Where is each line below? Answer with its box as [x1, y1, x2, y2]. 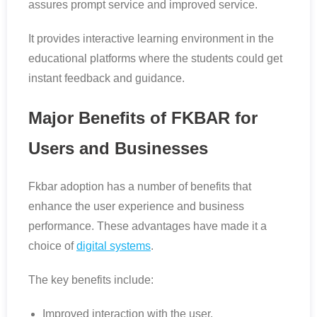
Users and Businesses [28, 139, 208, 158]
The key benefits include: [28, 274, 154, 287]
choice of [28, 240, 76, 253]
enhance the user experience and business [28, 200, 244, 213]
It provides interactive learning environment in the [28, 33, 274, 45]
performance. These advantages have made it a [28, 220, 267, 233]
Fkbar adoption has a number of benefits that [28, 180, 251, 193]
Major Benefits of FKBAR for [28, 108, 258, 128]
